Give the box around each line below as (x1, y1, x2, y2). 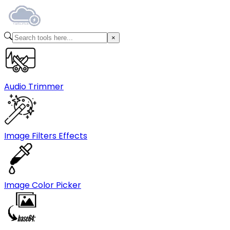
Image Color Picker (4, 179, 81, 191)
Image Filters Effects (4, 130, 87, 142)
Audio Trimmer (4, 81, 64, 92)
